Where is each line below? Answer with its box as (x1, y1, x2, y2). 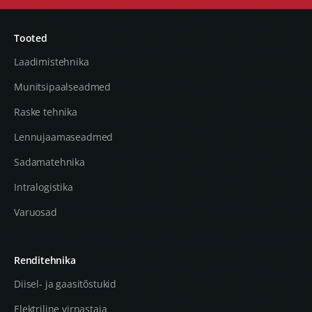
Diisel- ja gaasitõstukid (14, 277, 117, 290)
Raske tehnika (14, 105, 77, 118)
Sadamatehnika (14, 155, 85, 169)
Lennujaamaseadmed (14, 130, 114, 143)
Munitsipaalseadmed (14, 80, 111, 93)
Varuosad (14, 205, 57, 219)
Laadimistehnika (14, 55, 89, 68)
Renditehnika (14, 253, 76, 267)
